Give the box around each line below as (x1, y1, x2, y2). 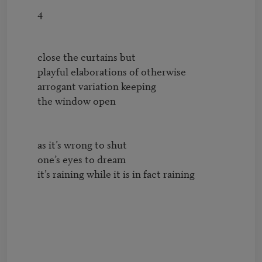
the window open (19, 93, 37, 108)
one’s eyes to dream (19, 151, 37, 167)
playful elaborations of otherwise (19, 64, 37, 79)
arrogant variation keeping (19, 78, 37, 94)
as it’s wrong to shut (19, 137, 37, 152)
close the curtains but (19, 49, 37, 64)
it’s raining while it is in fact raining (19, 166, 37, 181)
